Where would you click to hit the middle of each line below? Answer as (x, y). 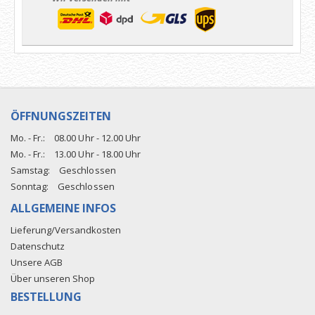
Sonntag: (30, 187)
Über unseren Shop (53, 279)
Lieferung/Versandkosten (66, 230)
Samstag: (30, 171)
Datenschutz (38, 246)
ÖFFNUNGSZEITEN (61, 116)
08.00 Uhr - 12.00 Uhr (97, 138)
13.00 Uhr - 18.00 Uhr (97, 154)
